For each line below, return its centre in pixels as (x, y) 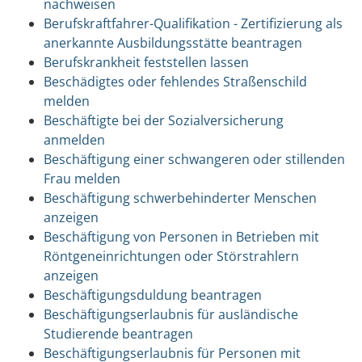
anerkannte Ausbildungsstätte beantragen (173, 42)
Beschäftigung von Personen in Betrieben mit (181, 236)
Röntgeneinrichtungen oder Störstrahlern (171, 256)
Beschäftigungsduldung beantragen (152, 295)
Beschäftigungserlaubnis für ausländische (170, 314)
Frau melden (82, 178)
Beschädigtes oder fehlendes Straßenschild (175, 81)
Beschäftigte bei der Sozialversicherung (163, 120)
